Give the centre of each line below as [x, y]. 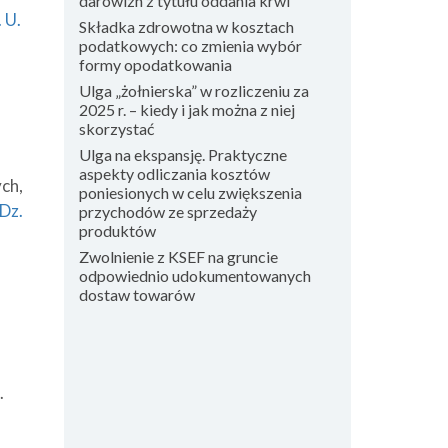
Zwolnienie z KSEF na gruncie [178, 256]
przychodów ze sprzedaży [167, 211]
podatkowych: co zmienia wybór [190, 45]
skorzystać [116, 128]
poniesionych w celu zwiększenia [190, 192]
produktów [117, 230]
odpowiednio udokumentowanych [194, 275]
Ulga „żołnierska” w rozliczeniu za [193, 90]
